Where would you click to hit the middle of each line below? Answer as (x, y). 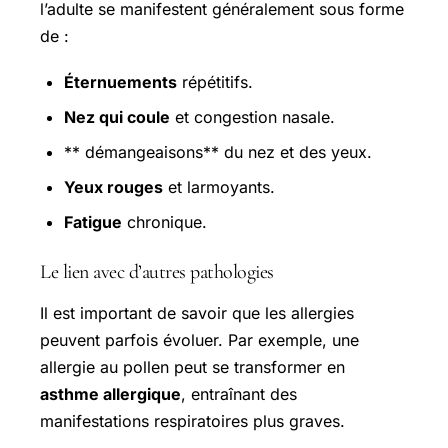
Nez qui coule (117, 116)
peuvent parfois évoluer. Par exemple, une (199, 339)
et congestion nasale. (252, 116)
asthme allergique (110, 393)
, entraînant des (239, 393)
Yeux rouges (113, 186)
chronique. (164, 221)
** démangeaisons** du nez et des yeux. (218, 151)
